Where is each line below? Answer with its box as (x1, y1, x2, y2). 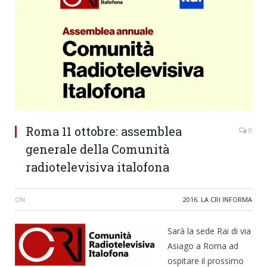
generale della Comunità (26, 141, 169, 157)
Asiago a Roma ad (167, 240, 238, 252)
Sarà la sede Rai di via (167, 225, 251, 237)
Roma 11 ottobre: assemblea (26, 123, 182, 139)
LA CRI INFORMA (201, 195, 252, 204)
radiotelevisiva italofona (26, 159, 169, 175)
